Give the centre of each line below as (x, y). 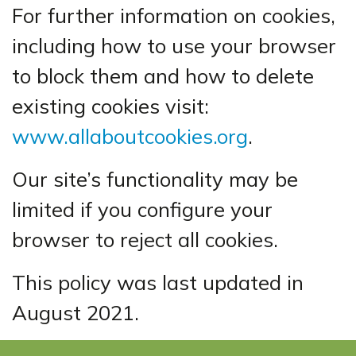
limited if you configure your (142, 209)
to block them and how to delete (163, 75)
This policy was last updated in (158, 282)
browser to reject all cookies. (145, 239)
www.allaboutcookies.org (130, 136)
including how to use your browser (174, 45)
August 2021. (75, 312)
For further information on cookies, (174, 15)
